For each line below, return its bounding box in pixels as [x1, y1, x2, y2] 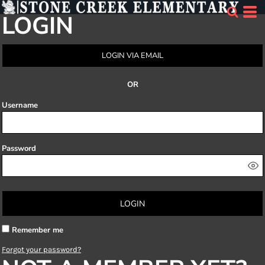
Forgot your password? [2, 245, 81, 254]
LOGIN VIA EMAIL [102, 50, 163, 61]
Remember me [12, 225, 63, 235]
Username [2, 100, 38, 111]
